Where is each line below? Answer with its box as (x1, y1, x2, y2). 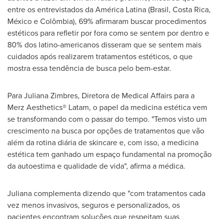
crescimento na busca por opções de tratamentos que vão (7, 125, 204, 136)
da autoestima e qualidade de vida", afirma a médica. (7, 160, 185, 171)
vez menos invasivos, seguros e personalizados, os (7, 199, 180, 210)
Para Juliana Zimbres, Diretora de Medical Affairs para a (7, 90, 195, 101)
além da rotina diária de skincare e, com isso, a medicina (7, 137, 198, 148)
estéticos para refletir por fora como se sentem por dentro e (7, 27, 209, 38)
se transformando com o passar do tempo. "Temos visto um (7, 113, 207, 124)
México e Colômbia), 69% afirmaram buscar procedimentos (7, 16, 206, 26)
